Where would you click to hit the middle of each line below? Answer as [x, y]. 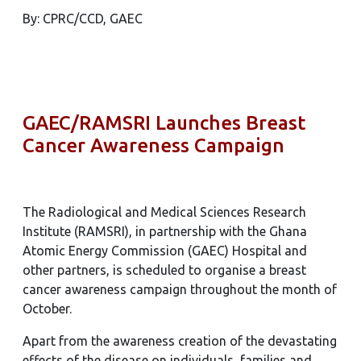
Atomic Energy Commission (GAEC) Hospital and [165, 251]
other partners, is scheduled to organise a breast [164, 270]
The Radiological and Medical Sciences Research [164, 212]
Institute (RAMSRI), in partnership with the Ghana [165, 231]
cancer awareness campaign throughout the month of [180, 289]
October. [47, 309]
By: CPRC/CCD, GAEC [83, 19]
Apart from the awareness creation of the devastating [180, 341]
